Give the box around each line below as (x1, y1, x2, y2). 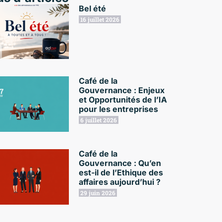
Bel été (79, 3, 107, 13)
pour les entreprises (79, 104, 159, 114)
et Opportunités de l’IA (79, 95, 167, 105)
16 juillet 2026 (80, 15, 120, 23)
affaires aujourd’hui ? (79, 176, 161, 187)
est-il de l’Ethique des (79, 167, 164, 177)
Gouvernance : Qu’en (79, 158, 162, 168)
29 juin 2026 (80, 188, 116, 197)
